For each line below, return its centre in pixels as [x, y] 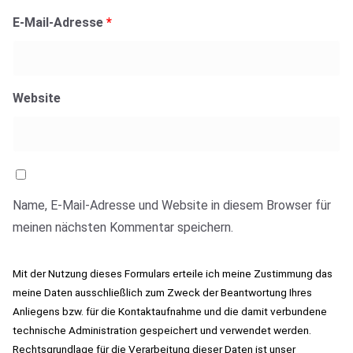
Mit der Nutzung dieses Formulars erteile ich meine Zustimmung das [173, 273]
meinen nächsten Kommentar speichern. [123, 227]
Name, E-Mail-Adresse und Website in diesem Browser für [172, 205]
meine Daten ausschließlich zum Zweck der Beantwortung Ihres [162, 292]
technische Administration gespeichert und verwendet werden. [162, 330]
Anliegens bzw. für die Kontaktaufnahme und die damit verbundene [170, 311]
